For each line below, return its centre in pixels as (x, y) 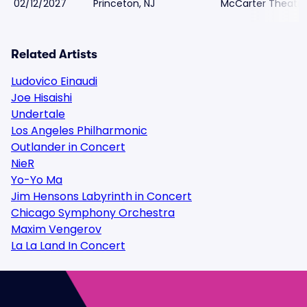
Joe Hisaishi (41, 98)
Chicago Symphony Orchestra (93, 213)
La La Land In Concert (68, 246)
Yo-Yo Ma (37, 180)
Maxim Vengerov (56, 229)
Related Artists (54, 54)
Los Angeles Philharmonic (79, 131)
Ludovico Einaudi (54, 81)
